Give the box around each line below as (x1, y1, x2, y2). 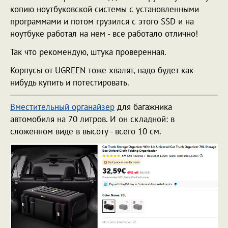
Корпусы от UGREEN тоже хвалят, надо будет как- (10, 64, 196, 76)
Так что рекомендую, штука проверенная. (10, 46, 166, 58)
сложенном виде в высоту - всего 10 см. (10, 125, 161, 137)
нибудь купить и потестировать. (10, 76, 129, 88)
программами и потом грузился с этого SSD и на (10, 15, 194, 27)
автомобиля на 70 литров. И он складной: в (10, 113, 175, 125)
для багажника (115, 101, 172, 112)
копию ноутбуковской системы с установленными (10, 3, 199, 15)
